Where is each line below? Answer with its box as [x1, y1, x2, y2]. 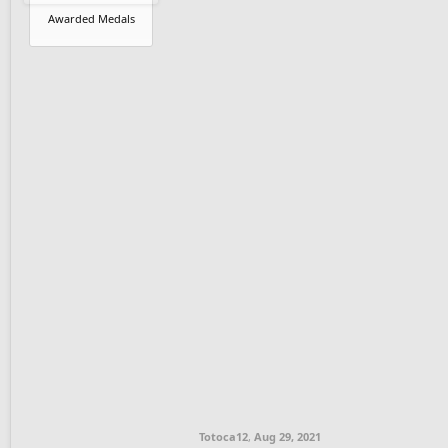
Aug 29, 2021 [254, 428, 321, 444]
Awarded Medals [47, 10, 135, 26]
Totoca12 [199, 428, 248, 444]
